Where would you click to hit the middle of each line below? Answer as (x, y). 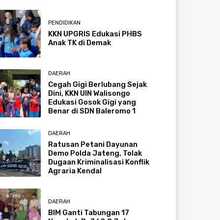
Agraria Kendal (75, 171)
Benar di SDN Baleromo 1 (92, 111)
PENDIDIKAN (65, 23)
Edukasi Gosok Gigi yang (92, 102)
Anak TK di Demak (80, 43)
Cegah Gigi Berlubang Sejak (98, 85)
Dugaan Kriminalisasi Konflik (99, 162)
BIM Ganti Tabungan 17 (89, 212)
